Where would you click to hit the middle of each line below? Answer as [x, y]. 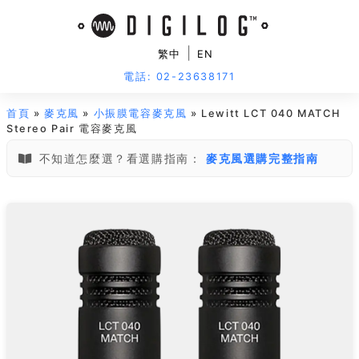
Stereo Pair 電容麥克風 [72, 129]
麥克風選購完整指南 [262, 158]
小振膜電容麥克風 [140, 113]
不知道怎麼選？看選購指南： [120, 158]
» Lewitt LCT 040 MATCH [264, 113]
